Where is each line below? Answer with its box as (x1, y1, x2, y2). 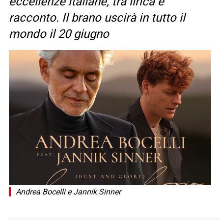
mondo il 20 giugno (9, 27, 109, 41)
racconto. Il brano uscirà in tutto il (9, 11, 185, 25)
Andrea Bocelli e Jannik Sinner (16, 187, 121, 197)
